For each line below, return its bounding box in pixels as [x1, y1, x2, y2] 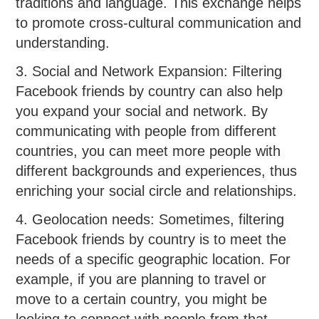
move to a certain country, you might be [16, 291, 268, 308]
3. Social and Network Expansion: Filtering [16, 63, 283, 80]
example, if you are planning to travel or [16, 271, 267, 288]
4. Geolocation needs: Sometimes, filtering [16, 211, 285, 228]
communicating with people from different [16, 123, 277, 140]
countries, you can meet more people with [16, 143, 281, 159]
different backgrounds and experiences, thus [16, 163, 298, 179]
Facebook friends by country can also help [16, 83, 283, 100]
